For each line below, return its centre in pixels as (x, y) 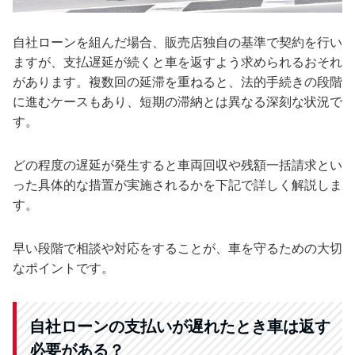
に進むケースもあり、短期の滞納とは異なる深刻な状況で (177, 102)
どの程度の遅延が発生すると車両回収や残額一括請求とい (177, 165)
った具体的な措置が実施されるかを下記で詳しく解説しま (177, 185)
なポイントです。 (63, 268)
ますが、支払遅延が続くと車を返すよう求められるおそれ (177, 62)
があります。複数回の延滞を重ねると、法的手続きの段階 (177, 82)
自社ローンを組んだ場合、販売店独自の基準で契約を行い (177, 42)
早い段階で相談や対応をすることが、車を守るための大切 (177, 248)
